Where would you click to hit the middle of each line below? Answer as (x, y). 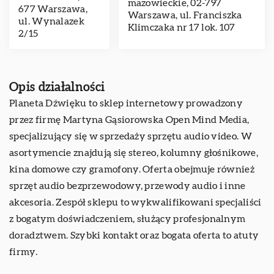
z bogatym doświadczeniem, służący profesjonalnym (128, 219)
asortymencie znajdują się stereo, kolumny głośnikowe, (134, 153)
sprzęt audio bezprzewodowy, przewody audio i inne (128, 186)
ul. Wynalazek (51, 21)
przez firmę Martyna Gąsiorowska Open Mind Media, (129, 120)
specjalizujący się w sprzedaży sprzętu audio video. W (131, 136)
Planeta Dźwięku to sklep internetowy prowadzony (126, 103)
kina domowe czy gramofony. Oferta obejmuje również (132, 169)
